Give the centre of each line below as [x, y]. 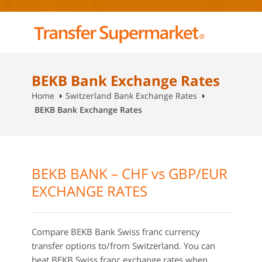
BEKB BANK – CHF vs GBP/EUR [130, 173]
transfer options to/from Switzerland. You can [123, 246]
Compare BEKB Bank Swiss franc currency [116, 232]
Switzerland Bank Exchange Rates [131, 96]
